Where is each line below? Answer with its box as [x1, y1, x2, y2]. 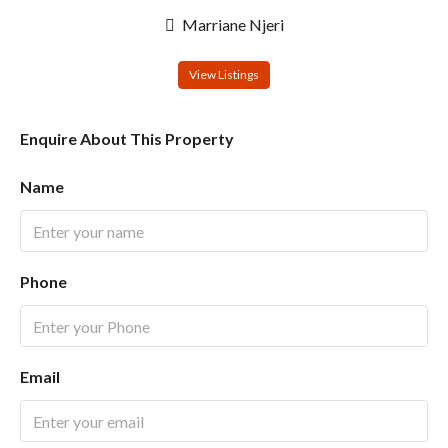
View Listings [189, 67, 259, 83]
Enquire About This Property [20, 129, 234, 149]
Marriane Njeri [178, 15, 284, 35]
